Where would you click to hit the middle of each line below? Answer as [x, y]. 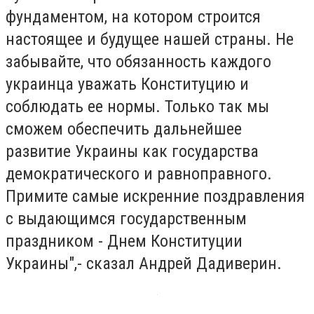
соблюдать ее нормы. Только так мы [137, 106]
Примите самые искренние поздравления [155, 196]
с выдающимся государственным [126, 218]
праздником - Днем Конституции [124, 241]
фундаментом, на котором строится [133, 16]
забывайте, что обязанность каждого [138, 61]
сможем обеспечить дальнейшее [124, 129]
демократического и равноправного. [139, 173]
